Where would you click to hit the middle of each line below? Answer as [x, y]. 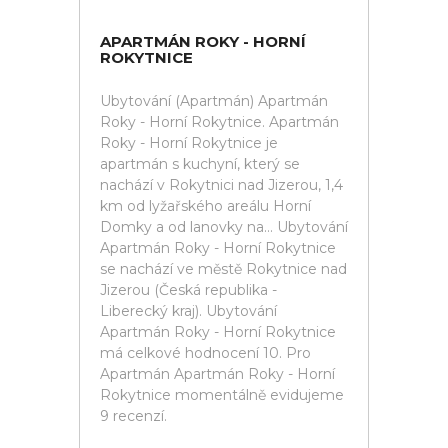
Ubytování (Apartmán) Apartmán [214, 101]
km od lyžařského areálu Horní [205, 206]
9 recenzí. [133, 416]
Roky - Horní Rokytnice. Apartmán [219, 122]
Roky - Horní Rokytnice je [189, 143]
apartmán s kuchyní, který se [200, 164]
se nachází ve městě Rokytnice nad [223, 269]
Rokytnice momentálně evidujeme [222, 395]
